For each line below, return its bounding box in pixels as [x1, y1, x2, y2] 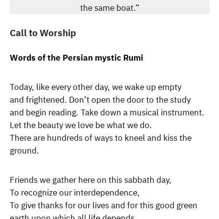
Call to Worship [10, 26, 76, 39]
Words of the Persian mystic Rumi [10, 52, 143, 64]
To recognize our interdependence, [10, 187, 140, 198]
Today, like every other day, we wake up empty [10, 82, 181, 93]
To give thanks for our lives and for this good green [10, 200, 197, 211]
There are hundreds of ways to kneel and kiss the [10, 132, 192, 144]
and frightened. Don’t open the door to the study [10, 94, 191, 106]
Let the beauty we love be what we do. [10, 120, 152, 131]
